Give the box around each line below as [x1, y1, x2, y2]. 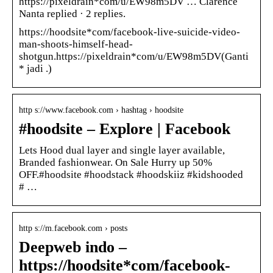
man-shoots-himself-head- [19, 38, 133, 50]
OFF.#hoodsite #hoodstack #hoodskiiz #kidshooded [19, 168, 243, 180]
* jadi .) [19, 62, 52, 74]
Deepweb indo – [19, 238, 127, 256]
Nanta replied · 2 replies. [19, 7, 126, 19]
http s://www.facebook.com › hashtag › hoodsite [19, 105, 183, 115]
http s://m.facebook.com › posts [19, 223, 127, 233]
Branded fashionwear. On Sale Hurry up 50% [19, 156, 212, 168]
